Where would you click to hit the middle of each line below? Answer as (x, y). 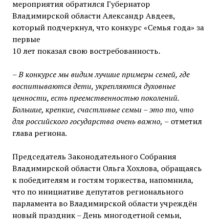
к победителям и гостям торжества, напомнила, (102, 180)
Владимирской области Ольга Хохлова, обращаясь (107, 168)
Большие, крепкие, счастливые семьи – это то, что (103, 110)
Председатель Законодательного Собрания (94, 157)
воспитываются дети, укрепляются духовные (94, 86)
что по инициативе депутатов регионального (98, 192)
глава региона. (39, 133)
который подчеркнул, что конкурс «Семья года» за (108, 28)
